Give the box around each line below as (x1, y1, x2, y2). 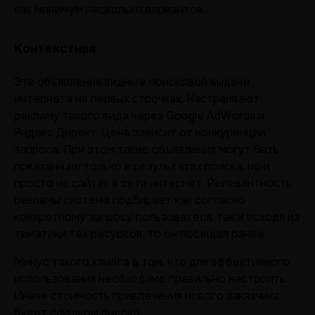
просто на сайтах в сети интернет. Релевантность (14, 176, 292, 191)
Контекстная (14, 41, 96, 56)
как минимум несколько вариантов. (14, 2, 205, 17)
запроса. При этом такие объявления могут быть (14, 142, 279, 157)
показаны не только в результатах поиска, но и (14, 159, 270, 174)
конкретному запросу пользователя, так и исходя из (14, 210, 300, 224)
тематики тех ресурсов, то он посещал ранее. (14, 226, 266, 241)
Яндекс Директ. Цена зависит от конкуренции (14, 125, 266, 140)
